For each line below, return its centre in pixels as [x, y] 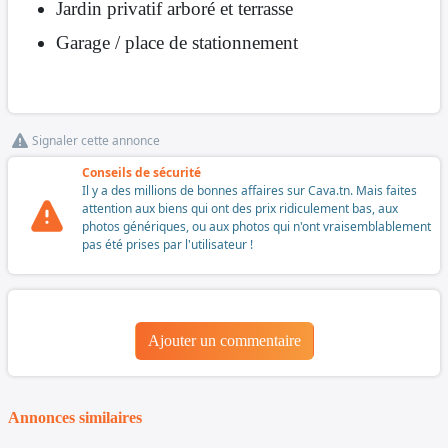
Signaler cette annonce [96, 141]
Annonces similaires [75, 418]
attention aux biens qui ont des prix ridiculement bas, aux [240, 209]
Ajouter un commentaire [224, 341]
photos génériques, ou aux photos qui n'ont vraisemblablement [256, 227]
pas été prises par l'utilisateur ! [167, 245]
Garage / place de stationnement [177, 43]
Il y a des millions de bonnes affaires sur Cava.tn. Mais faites [249, 191]
